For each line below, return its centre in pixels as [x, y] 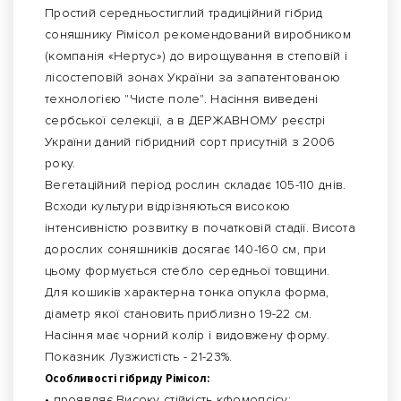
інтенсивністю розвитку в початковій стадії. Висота [200, 228]
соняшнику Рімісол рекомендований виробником [198, 35]
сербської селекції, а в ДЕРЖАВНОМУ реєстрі [185, 121]
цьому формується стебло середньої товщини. [188, 271]
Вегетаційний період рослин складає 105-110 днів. [196, 185]
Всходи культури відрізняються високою [168, 207]
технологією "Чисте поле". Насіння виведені [182, 99]
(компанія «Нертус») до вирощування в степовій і [196, 56]
